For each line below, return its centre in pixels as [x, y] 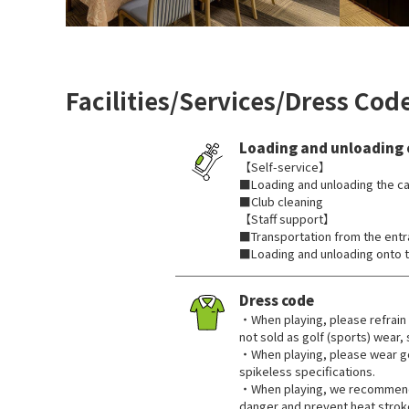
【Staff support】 [287, 219]
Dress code [277, 300]
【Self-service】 [285, 167]
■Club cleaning [281, 201]
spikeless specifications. [307, 371]
